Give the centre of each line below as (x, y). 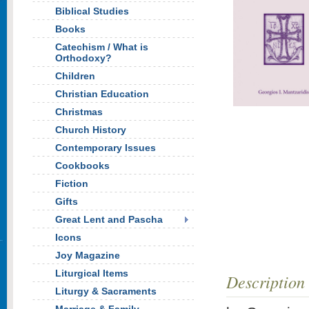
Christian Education (102, 94)
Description (266, 281)
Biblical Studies (92, 11)
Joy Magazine (88, 255)
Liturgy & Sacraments (106, 291)
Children (75, 76)
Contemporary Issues (106, 148)
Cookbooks (82, 166)
